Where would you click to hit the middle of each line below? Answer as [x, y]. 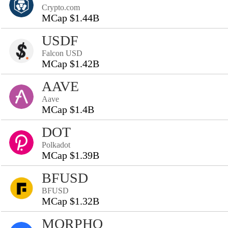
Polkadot [56, 145]
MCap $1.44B [70, 18]
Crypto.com [61, 7]
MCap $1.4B [68, 109]
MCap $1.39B [70, 155]
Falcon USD [62, 53]
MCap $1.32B [70, 201]
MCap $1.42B [70, 64]
